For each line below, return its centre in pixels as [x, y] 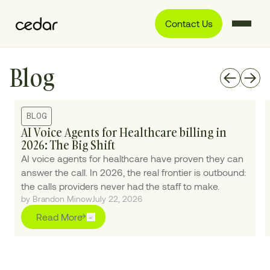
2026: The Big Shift [68, 145]
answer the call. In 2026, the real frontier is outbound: [134, 172]
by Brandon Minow [57, 198]
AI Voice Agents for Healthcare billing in [124, 132]
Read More [59, 217]
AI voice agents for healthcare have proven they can [133, 158]
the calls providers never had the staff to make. [121, 186]
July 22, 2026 [118, 198]
